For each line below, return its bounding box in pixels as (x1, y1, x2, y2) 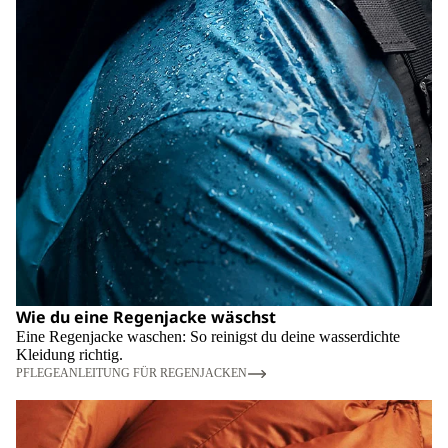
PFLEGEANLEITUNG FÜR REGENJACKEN (16, 366, 247, 381)
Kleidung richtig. (16, 345, 123, 363)
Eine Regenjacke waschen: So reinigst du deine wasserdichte (16, 327, 400, 345)
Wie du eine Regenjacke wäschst (16, 305, 276, 328)
